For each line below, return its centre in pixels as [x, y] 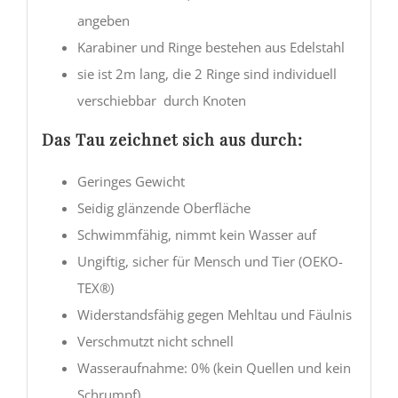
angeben [103, 20]
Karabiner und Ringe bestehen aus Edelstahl [211, 47]
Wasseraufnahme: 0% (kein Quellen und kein [214, 367]
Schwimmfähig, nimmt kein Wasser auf [196, 234]
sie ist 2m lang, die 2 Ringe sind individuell [207, 73]
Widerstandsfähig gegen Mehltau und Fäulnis [214, 314]
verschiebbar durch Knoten [161, 100]
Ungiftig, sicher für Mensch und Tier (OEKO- [210, 261]
